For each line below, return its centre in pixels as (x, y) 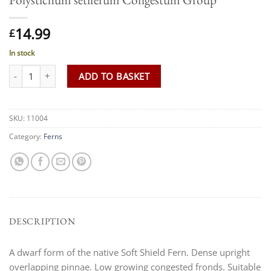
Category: (26, 136)
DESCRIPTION (42, 221)
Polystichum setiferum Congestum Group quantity (110, 70)
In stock (22, 53)
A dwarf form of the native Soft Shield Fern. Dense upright (129, 253)
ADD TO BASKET (114, 76)
